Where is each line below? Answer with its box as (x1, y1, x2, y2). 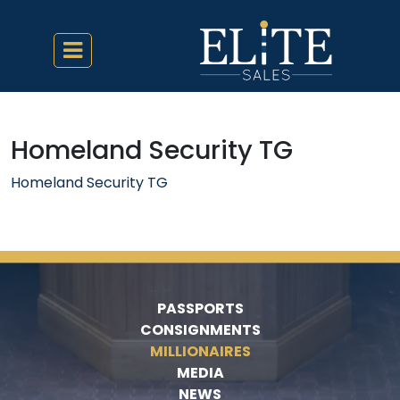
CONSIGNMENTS (139, 320, 261, 340)
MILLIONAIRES (149, 341, 251, 362)
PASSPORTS (156, 298, 244, 319)
